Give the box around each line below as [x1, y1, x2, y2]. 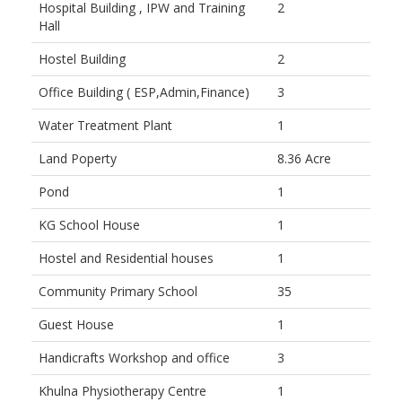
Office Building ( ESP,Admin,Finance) [39, 83, 249, 101]
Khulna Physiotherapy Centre [39, 382, 206, 400]
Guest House [39, 316, 114, 334]
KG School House [39, 216, 140, 234]
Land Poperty [39, 150, 117, 168]
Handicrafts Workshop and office [39, 349, 230, 367]
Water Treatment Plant [39, 117, 172, 135]
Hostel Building [39, 50, 126, 68]
